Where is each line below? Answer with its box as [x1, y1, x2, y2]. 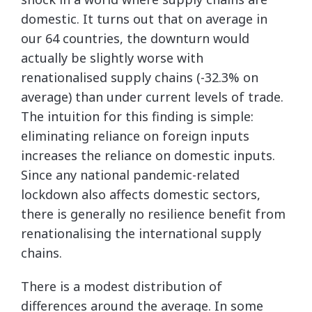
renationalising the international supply [21, 225, 261, 242]
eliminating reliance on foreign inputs [21, 127, 249, 144]
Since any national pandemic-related [21, 166, 240, 183]
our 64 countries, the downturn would [21, 30, 249, 47]
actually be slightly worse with [21, 49, 203, 66]
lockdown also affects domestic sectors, [21, 186, 260, 203]
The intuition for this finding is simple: [21, 108, 253, 125]
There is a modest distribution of [21, 278, 222, 295]
